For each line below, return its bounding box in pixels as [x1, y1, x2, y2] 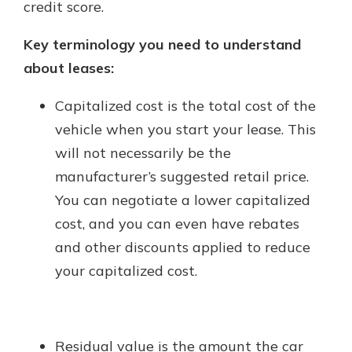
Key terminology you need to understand [24, 35, 301, 53]
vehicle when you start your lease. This [55, 120, 316, 138]
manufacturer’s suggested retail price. [55, 167, 309, 185]
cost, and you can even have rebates [55, 214, 299, 233]
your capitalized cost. [55, 262, 197, 280]
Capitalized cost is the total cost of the [55, 97, 316, 115]
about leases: [24, 59, 114, 77]
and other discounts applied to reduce [55, 238, 310, 256]
